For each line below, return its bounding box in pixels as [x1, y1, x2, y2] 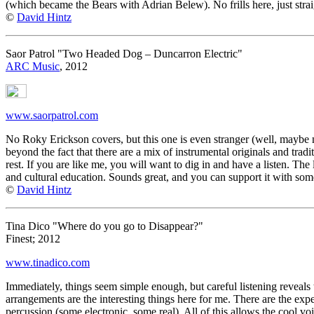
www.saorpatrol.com [6, 109, 98, 121]
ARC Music [6, 60, 60, 72]
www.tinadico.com [6, 256, 90, 268]
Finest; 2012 [6, 232, 60, 245]
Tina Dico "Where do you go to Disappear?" [6, 219, 203, 232]
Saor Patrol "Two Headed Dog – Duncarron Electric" [6, 47, 243, 60]
